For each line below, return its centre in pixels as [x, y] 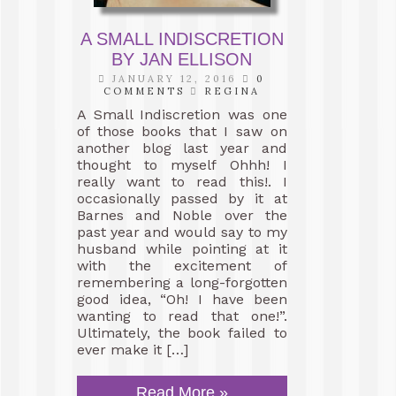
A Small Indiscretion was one [182, 114]
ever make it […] [133, 350]
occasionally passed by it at [182, 198]
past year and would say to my [182, 232]
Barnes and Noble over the [182, 215]
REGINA [232, 91]
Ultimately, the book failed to [182, 333]
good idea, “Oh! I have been [182, 299]
